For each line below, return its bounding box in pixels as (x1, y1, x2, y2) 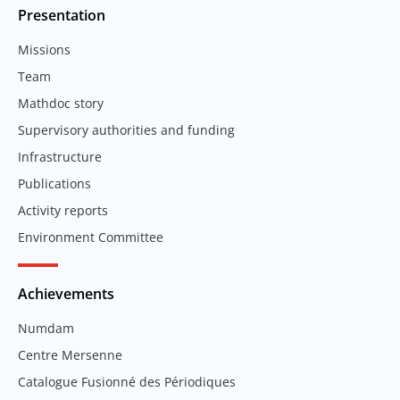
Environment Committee (18, 228, 163, 246)
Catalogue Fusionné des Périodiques (18, 372, 236, 390)
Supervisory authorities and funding (18, 121, 235, 138)
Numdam (18, 319, 74, 337)
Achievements (18, 283, 114, 304)
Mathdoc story (18, 94, 104, 112)
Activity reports (18, 201, 108, 219)
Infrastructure (18, 147, 102, 165)
